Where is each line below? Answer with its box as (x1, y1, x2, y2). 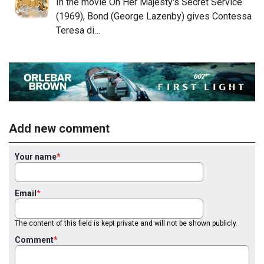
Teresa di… (56, 25, 100, 37)
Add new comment (9, 121, 110, 136)
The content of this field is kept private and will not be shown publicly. (15, 219, 237, 227)
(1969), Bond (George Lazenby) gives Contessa (56, 11, 252, 22)
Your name (15, 151, 57, 161)
